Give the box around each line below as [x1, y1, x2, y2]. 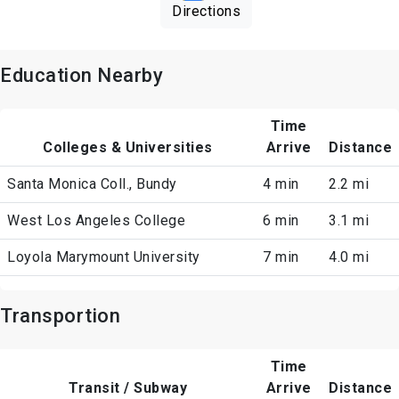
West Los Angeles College [7, 212, 185, 230]
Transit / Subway [69, 379, 187, 397]
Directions [172, 3, 240, 20]
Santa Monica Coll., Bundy [7, 175, 177, 193]
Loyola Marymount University [7, 248, 200, 266]
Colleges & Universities [43, 139, 213, 157]
